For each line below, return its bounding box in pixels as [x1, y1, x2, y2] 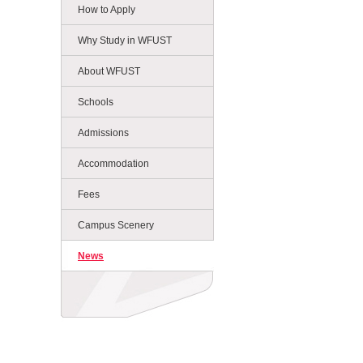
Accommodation [78, 158, 149, 169]
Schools [78, 96, 113, 108]
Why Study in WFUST [78, 35, 172, 46]
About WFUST [78, 66, 140, 77]
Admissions [78, 127, 129, 139]
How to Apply [78, 4, 135, 15]
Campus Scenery [78, 220, 154, 231]
